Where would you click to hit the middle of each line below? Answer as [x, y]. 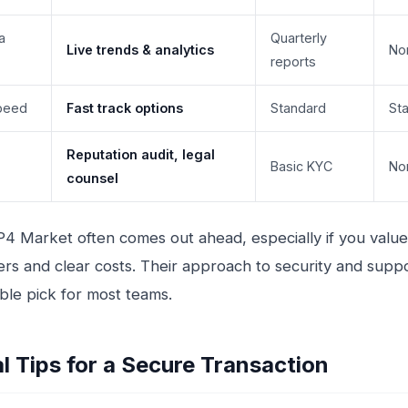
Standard [298, 108]
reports [293, 62]
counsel [92, 178]
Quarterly [299, 38]
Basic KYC [301, 167]
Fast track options [125, 108]
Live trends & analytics [140, 50]
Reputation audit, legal [141, 155]
